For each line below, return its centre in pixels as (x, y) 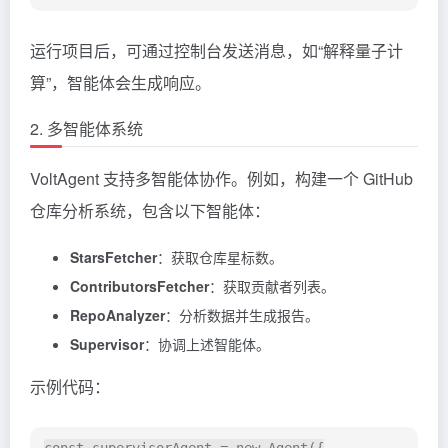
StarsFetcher (113, 257)
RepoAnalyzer (117, 315)
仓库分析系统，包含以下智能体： (150, 211)
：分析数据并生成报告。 (242, 315)
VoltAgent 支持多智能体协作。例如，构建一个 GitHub (221, 179)
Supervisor (107, 344)
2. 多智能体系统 (86, 129)
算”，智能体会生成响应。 (120, 83)
